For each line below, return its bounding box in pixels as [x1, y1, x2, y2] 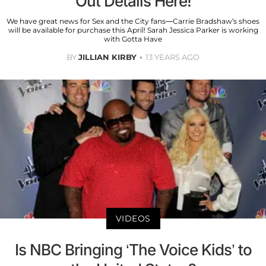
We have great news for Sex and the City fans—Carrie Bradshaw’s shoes [7, 16, 259, 26]
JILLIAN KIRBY [78, 52, 137, 62]
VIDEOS [115, 213, 151, 224]
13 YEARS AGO [145, 52, 199, 62]
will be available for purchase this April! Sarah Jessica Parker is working [8, 25, 258, 34]
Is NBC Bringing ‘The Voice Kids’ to [14, 240, 252, 259]
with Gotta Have [104, 34, 162, 43]
